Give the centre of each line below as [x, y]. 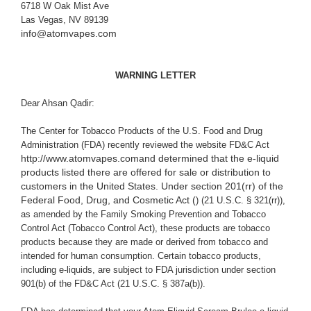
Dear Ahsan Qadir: [58, 103]
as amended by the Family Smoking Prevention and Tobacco [143, 215]
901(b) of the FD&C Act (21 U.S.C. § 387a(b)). [113, 284]
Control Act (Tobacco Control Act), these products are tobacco [145, 228]
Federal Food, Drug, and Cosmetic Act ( [108, 200]
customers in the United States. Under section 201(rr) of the [152, 186]
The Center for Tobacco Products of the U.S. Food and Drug [142, 131]
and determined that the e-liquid [209, 159]
